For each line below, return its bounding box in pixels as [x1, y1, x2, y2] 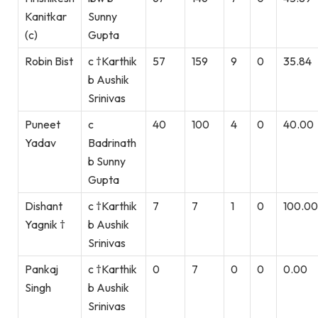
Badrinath [88, 135, 136, 150]
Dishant [25, 198, 62, 213]
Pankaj [25, 261, 58, 276]
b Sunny [88, 153, 126, 168]
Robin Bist [25, 53, 73, 68]
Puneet [25, 116, 60, 131]
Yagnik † [25, 216, 65, 231]
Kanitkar [25, 9, 67, 23]
